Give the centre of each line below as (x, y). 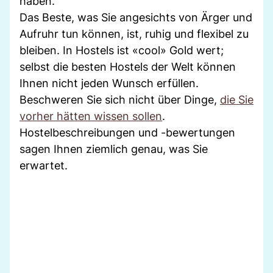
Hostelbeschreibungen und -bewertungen (127, 132)
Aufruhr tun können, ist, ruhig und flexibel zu (134, 34)
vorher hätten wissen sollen (91, 116)
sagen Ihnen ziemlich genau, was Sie (114, 149)
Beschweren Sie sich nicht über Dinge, (120, 99)
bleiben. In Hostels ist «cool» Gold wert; (122, 50)
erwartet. (44, 165)
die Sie (237, 99)
